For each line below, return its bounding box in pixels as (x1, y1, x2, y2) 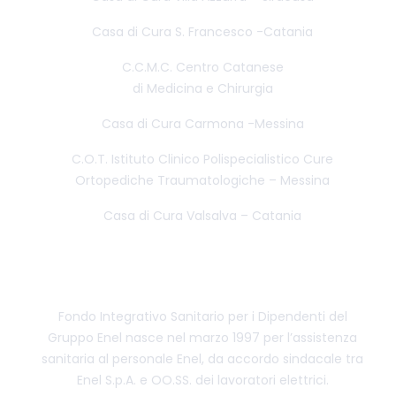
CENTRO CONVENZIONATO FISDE (78, 265, 327, 288)
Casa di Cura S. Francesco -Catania (92, 23, 313, 42)
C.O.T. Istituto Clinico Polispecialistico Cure (72, 150, 333, 169)
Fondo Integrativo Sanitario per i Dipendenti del (57, 308, 347, 326)
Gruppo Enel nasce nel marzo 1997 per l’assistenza (48, 329, 357, 347)
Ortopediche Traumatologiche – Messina (75, 171, 330, 190)
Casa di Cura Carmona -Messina (101, 115, 304, 133)
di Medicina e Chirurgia (132, 80, 273, 98)
